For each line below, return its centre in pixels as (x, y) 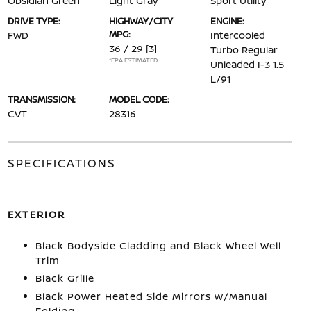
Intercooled (238, 35)
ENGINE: (228, 21)
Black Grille (65, 278)
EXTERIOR (36, 214)
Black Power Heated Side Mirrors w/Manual (151, 296)
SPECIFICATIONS (61, 163)
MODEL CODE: (139, 99)
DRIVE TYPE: (34, 21)
